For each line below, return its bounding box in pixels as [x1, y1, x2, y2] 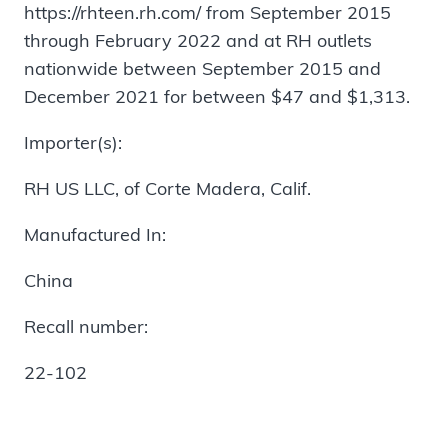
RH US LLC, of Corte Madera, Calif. [24, 176, 311, 200]
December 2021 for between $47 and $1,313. [24, 84, 410, 108]
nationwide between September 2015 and [24, 56, 381, 80]
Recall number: [24, 314, 148, 338]
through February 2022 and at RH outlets [24, 28, 372, 52]
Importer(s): [24, 130, 122, 154]
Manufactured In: [24, 222, 166, 246]
